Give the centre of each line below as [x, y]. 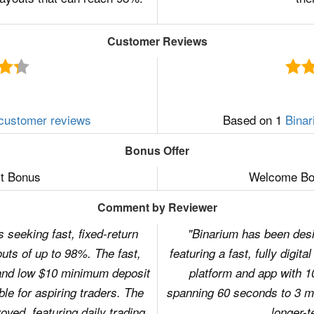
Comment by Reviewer [157, 207]
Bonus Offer [157, 150]
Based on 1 [254, 120]
